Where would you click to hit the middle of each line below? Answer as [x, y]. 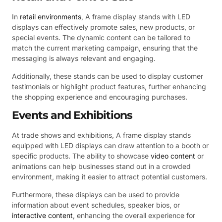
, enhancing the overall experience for [134, 215]
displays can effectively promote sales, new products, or [103, 27]
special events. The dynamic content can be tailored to [101, 38]
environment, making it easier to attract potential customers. [110, 177]
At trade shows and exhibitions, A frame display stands [101, 135]
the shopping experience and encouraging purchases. [100, 97]
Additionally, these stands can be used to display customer [108, 76]
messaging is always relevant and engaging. [84, 58]
